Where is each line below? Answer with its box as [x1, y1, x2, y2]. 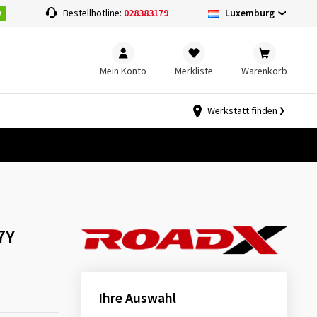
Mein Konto [100, 64, 146, 79]
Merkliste [175, 64, 213, 79]
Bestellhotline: [63, 6, 125, 21]
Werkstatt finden [207, 104, 277, 118]
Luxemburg [224, 6, 275, 21]
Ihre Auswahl [98, 289, 176, 309]
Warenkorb [241, 64, 287, 79]
